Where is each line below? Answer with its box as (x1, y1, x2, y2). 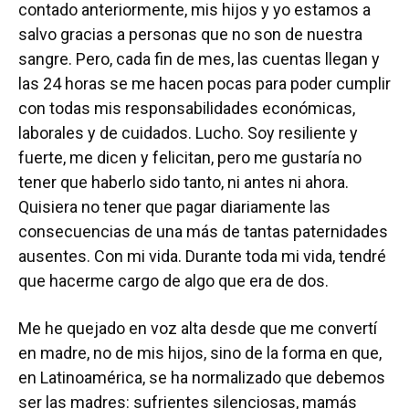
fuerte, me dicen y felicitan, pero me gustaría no (18, 148, 362, 167)
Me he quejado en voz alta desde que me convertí (18, 319, 377, 338)
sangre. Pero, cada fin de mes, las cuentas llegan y (18, 49, 380, 68)
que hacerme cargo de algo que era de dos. (18, 271, 336, 290)
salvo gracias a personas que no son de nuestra (18, 25, 362, 44)
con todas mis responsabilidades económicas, (18, 99, 355, 118)
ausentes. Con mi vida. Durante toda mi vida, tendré (18, 246, 386, 266)
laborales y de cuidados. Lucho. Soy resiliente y (18, 123, 358, 142)
